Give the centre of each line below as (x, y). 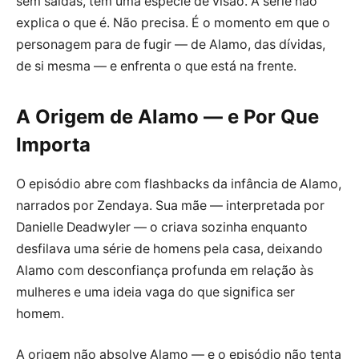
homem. (40, 313)
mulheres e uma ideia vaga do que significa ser (155, 292)
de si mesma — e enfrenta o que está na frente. (156, 66)
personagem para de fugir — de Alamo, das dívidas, (171, 44)
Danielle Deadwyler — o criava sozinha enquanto (162, 227)
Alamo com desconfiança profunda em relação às (165, 270)
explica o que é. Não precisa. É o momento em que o (173, 22)
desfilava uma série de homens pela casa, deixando (169, 248)
